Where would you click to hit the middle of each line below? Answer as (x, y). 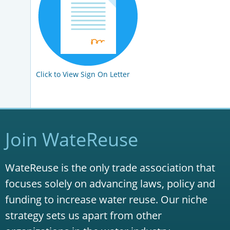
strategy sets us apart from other (83, 216)
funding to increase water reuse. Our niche (106, 200)
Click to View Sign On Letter (83, 74)
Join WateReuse (72, 140)
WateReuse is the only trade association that (110, 168)
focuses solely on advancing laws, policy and (110, 184)
